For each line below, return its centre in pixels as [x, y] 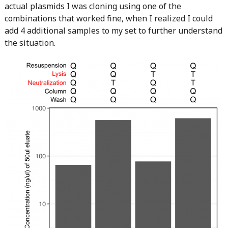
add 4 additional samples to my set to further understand [113, 31]
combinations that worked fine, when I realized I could [108, 18]
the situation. [30, 43]
